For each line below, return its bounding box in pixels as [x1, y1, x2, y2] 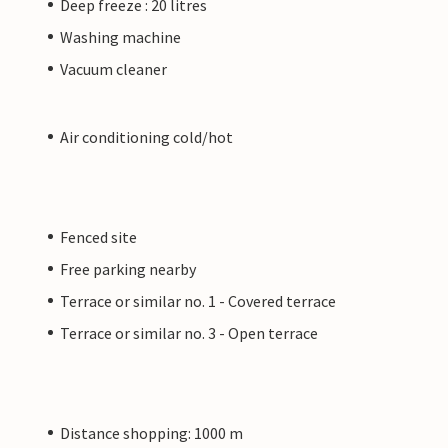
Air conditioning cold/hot [60, 126, 233, 147]
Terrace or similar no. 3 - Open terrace [60, 322, 318, 343]
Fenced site [60, 226, 137, 247]
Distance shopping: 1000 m [60, 422, 243, 443]
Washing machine [60, 26, 181, 47]
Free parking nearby [60, 258, 196, 279]
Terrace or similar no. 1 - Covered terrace [60, 290, 336, 311]
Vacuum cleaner [60, 58, 167, 79]
